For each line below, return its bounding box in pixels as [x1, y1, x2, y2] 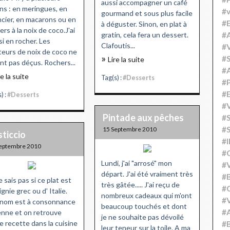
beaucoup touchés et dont [101, 201, 187, 210]
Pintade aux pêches [103, 111, 184, 123]
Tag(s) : [101, 73, 123, 82]
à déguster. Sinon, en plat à [101, 19, 187, 28]
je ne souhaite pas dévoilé [101, 212, 184, 221]
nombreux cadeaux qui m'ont [101, 190, 192, 200]
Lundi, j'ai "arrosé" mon [101, 158, 172, 167]
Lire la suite [108, 54, 144, 64]
